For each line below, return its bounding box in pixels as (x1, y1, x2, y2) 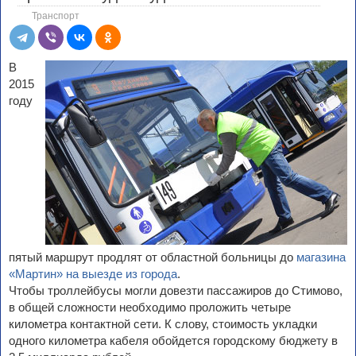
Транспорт (32, 11, 79, 21)
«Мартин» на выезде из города (9, 267, 177, 281)
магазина (296, 250, 346, 265)
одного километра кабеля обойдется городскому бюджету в (9, 334, 338, 348)
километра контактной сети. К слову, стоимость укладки (9, 317, 317, 331)
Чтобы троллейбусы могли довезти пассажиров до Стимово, (9, 284, 342, 298)
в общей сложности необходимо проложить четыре (9, 300, 291, 315)
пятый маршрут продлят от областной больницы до (9, 250, 296, 265)
